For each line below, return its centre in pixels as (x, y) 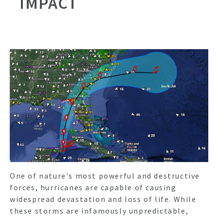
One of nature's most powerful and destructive (105, 175)
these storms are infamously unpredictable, (99, 210)
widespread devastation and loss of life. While (103, 199)
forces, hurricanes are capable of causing (93, 187)
